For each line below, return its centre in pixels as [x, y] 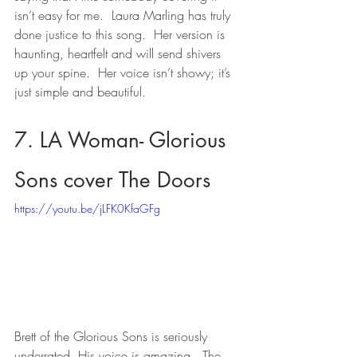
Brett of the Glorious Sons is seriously [113, 337]
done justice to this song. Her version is [122, 34]
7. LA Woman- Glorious [123, 140]
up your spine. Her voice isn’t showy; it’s [124, 72]
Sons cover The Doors [112, 180]
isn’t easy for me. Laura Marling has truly [124, 15]
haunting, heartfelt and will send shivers [120, 53]
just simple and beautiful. [80, 91]
